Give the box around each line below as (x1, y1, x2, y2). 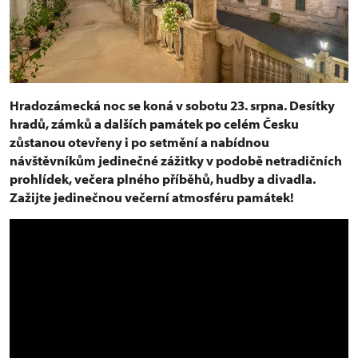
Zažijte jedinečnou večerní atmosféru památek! (10, 188, 294, 205)
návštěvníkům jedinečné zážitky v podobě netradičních (10, 151, 342, 169)
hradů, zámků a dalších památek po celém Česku (10, 114, 299, 132)
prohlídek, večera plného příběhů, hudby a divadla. (10, 169, 316, 187)
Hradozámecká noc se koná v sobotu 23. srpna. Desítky (10, 96, 335, 113)
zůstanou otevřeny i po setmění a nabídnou (10, 133, 269, 150)
